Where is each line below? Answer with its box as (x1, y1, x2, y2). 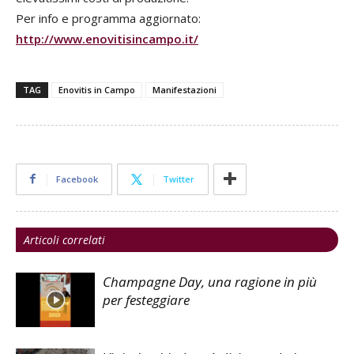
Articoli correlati (24, 232, 105, 247)
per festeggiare (103, 290, 190, 309)
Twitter (163, 172, 194, 185)
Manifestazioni (153, 83, 217, 96)
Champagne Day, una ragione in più (103, 272, 317, 291)
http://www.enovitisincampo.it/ (16, 30, 198, 47)
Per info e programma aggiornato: (16, 9, 201, 26)
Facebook (56, 172, 98, 185)
